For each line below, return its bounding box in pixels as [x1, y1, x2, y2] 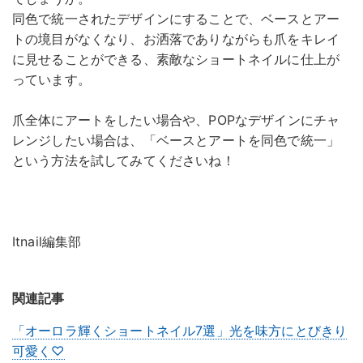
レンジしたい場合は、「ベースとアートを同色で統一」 [12, 131, 340, 148]
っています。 [12, 70, 91, 88]
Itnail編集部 [12, 233, 82, 250]
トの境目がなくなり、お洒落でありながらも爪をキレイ [12, 30, 340, 47]
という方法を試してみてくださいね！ [12, 152, 235, 169]
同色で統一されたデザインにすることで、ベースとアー [12, 10, 340, 27]
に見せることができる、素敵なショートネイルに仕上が [12, 50, 340, 67]
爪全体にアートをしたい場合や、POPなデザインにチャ [12, 111, 340, 128]
